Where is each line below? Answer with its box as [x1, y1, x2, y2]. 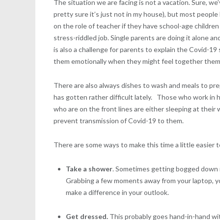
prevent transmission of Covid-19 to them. [54, 116, 184, 125]
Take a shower [66, 164, 113, 173]
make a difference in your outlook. [66, 188, 169, 196]
